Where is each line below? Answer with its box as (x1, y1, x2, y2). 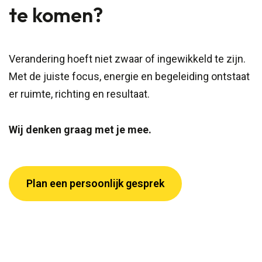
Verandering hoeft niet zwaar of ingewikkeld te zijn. (9, 53, 246, 65)
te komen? (9, 2, 103, 28)
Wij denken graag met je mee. (9, 123, 151, 136)
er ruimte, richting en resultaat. (9, 88, 150, 101)
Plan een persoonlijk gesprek (26, 177, 164, 190)
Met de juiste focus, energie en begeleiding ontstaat (9, 70, 250, 83)
